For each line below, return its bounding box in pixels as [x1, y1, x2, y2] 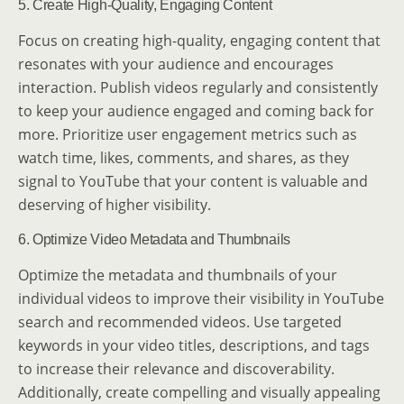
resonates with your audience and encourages [18, 54, 334, 74]
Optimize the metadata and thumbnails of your [18, 265, 337, 285]
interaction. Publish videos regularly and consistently [18, 78, 378, 97]
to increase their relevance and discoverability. [18, 359, 335, 379]
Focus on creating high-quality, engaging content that [18, 31, 381, 50]
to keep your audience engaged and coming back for [18, 101, 374, 121]
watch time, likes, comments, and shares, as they [18, 148, 349, 168]
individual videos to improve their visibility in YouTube [18, 289, 384, 308]
